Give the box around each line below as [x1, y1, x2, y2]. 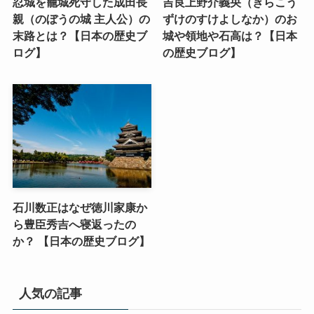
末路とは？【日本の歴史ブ [12, 29, 147, 43]
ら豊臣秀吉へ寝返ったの [12, 218, 136, 231]
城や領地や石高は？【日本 [163, 29, 298, 43]
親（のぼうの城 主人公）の [12, 13, 150, 26]
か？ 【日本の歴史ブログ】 [12, 235, 150, 248]
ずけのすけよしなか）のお [163, 13, 298, 26]
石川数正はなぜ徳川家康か [12, 201, 147, 214]
